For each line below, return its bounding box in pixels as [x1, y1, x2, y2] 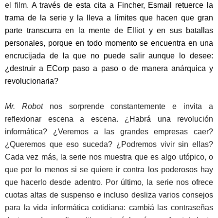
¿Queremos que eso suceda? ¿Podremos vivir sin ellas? [5, 140, 213, 149]
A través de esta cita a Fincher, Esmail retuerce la [31, 1, 214, 10]
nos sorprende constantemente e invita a [42, 102, 214, 111]
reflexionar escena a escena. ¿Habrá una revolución [5, 115, 213, 124]
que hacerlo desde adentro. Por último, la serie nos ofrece [5, 178, 213, 187]
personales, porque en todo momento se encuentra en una [5, 39, 213, 48]
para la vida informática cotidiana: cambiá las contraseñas [5, 203, 213, 212]
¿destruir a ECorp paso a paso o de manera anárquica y [5, 64, 213, 73]
